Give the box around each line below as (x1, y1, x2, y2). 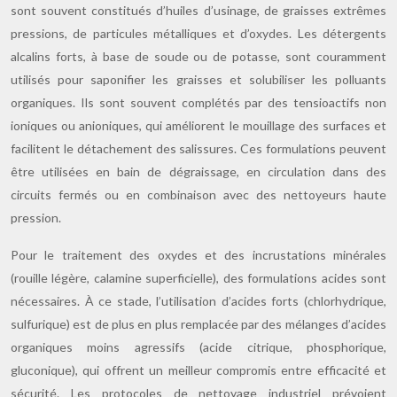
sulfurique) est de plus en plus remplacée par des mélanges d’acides (11, 316, 386, 331)
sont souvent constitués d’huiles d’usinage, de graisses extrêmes (11, 3, 386, 18)
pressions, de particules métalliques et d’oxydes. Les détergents (11, 26, 386, 41)
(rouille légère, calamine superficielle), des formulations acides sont (11, 270, 386, 285)
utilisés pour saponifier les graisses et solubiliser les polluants (11, 72, 386, 87)
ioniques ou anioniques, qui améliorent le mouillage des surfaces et (11, 118, 386, 133)
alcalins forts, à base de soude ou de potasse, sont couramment (11, 49, 386, 64)
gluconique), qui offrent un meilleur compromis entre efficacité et (11, 362, 386, 378)
